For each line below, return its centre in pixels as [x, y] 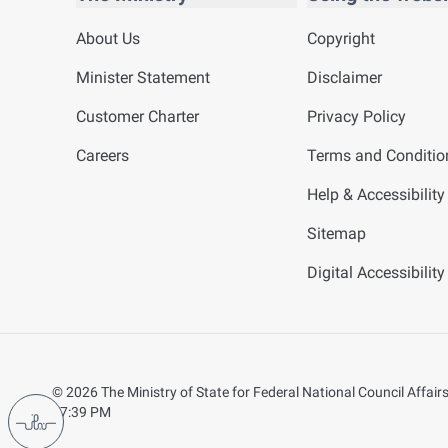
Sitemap [337, 233]
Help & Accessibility [376, 194]
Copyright [341, 38]
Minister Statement [143, 77]
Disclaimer [345, 77]
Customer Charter [137, 116]
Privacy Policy [357, 116]
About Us [108, 38]
